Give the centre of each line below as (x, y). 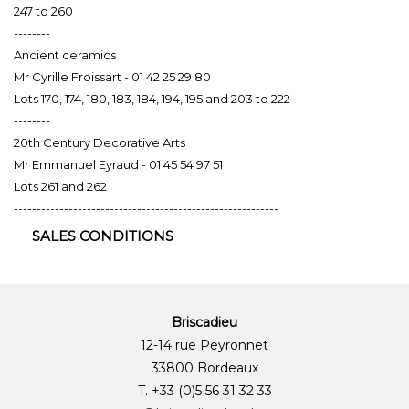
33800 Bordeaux (204, 367)
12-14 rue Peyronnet (204, 345)
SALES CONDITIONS (103, 236)
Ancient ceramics (65, 54)
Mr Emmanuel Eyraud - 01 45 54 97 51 (118, 164)
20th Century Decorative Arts (100, 142)
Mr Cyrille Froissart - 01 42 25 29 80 (112, 76)
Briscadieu (204, 322)
